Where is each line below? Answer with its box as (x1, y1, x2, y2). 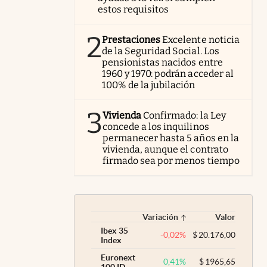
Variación (142, 212, 178, 222)
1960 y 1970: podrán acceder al (102, 67, 234, 79)
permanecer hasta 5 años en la (103, 132, 239, 144)
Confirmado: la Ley (143, 109, 226, 121)
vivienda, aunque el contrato (103, 143, 228, 155)
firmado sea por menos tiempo (103, 154, 240, 166)
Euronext (101, 252, 135, 262)
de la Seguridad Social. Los (102, 45, 219, 57)
